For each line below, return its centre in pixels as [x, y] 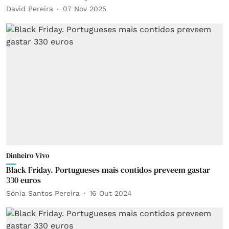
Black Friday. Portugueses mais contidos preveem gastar [108, 170]
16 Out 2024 [111, 193]
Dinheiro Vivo [28, 155]
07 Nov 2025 [85, 9]
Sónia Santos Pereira [43, 193]
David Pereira [30, 9]
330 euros [24, 180]
